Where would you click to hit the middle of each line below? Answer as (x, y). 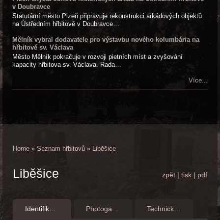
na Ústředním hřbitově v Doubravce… (66, 24)
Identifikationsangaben (52, 209)
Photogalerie (115, 209)
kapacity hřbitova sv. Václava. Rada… (67, 65)
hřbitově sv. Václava (43, 47)
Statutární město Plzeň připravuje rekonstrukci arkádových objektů (107, 16)
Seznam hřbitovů (61, 149)
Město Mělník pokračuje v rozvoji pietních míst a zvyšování (97, 57)
